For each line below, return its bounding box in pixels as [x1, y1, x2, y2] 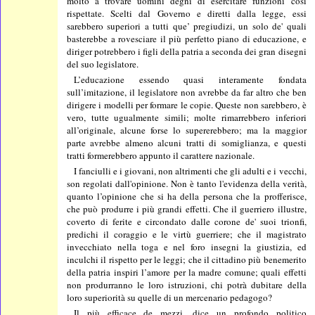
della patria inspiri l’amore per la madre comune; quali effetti [67, 265, 307, 278]
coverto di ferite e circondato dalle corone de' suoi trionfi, [67, 214, 307, 228]
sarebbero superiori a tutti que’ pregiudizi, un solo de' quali [67, 19, 307, 32]
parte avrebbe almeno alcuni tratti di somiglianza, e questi [67, 136, 307, 149]
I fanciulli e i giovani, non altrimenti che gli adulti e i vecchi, [74, 164, 307, 177]
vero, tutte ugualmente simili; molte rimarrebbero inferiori [67, 110, 307, 124]
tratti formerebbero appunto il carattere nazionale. [67, 148, 255, 162]
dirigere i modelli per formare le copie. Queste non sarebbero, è [67, 98, 307, 111]
